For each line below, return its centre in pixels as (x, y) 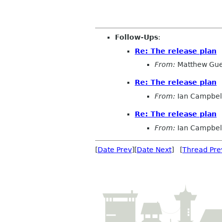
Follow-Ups (137, 37)
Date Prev (115, 149)
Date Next (154, 149)
